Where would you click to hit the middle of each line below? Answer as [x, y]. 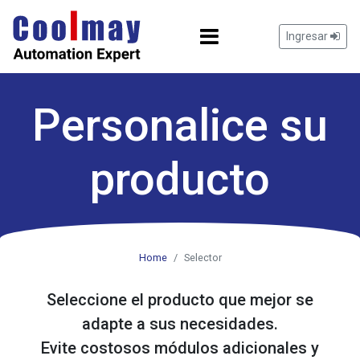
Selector [202, 258]
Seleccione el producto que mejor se [180, 300]
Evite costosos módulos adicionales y [180, 348]
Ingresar [308, 36]
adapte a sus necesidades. [180, 324]
